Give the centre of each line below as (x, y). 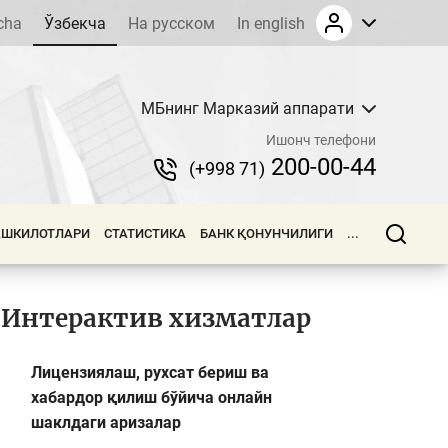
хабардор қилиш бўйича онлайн (151, 397)
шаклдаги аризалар (106, 422)
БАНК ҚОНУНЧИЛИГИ (266, 233)
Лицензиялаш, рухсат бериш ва (150, 372)
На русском (171, 23)
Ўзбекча (75, 23)
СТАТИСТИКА (145, 233)
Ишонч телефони (321, 140)
